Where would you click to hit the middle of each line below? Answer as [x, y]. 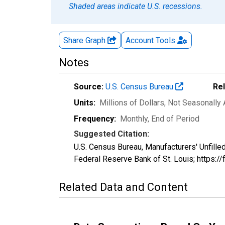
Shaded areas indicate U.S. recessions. [136, 6]
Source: [89, 86]
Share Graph [85, 40]
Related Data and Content [123, 187]
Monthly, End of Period [160, 119]
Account [140, 40]
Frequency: [95, 119]
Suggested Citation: [111, 134]
